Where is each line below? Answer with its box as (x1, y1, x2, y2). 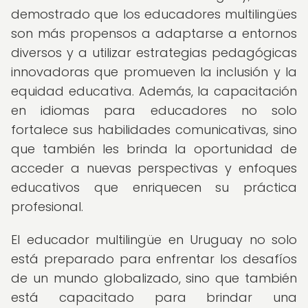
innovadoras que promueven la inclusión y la (11, 63, 297, 80)
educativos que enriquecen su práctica (11, 179, 297, 196)
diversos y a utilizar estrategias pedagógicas (11, 44, 297, 61)
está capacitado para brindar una (11, 289, 297, 306)
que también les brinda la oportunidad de (11, 140, 297, 157)
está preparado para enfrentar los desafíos (11, 250, 297, 267)
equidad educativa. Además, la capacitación (11, 82, 297, 100)
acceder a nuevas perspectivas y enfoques (11, 159, 297, 177)
